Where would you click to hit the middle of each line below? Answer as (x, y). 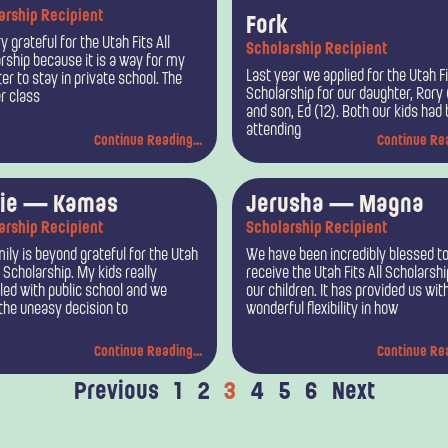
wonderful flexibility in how (321, 309)
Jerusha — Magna (334, 205)
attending (273, 131)
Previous (116, 393)
